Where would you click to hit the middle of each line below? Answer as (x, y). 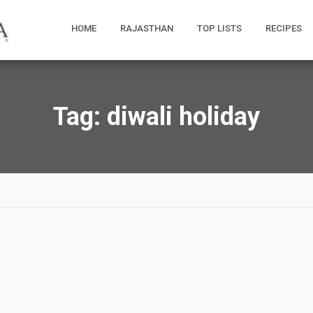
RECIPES (284, 28)
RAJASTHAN (147, 28)
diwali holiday (183, 117)
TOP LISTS (219, 28)
